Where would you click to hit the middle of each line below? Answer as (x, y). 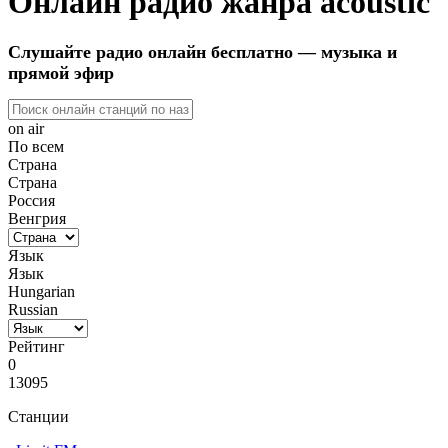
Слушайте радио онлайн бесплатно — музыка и (202, 52)
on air (26, 129)
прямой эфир (61, 73)
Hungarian (41, 292)
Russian (33, 310)
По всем (36, 147)
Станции (38, 417)
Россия (31, 201)
